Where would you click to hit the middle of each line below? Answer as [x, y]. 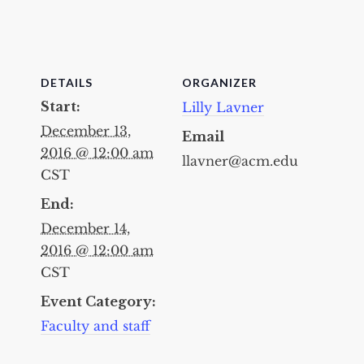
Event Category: [98, 301]
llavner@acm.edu [240, 160]
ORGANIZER [219, 82]
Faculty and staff [95, 325]
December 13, [86, 130]
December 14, [85, 228]
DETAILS [67, 82]
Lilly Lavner [223, 107]
